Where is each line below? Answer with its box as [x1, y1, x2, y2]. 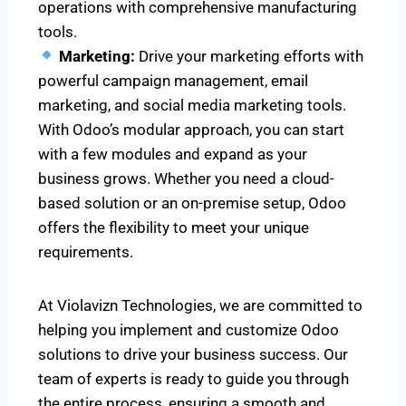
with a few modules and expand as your [38, 144, 307, 163]
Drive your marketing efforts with [139, 46, 364, 65]
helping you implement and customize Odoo [38, 320, 339, 339]
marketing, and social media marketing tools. [38, 95, 346, 114]
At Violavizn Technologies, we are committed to [38, 295, 362, 314]
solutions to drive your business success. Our [38, 344, 348, 363]
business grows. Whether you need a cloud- [38, 169, 334, 188]
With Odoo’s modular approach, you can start [38, 120, 344, 139]
